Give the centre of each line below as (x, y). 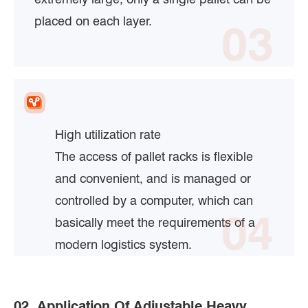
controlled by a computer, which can (154, 200)
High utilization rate (108, 134)
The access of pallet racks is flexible (154, 156)
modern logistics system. (123, 244)
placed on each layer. (101, 21)
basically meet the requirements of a (155, 222)
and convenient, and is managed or (153, 178)
